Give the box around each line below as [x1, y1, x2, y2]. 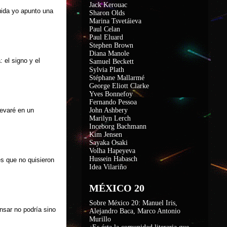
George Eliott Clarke [89, 82, 149, 90]
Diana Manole [89, 50, 129, 57]
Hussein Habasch [89, 155, 137, 163]
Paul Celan [89, 25, 120, 33]
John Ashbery [89, 106, 128, 114]
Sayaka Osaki [89, 139, 128, 146]
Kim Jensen [89, 131, 122, 138]
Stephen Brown [89, 42, 133, 49]
